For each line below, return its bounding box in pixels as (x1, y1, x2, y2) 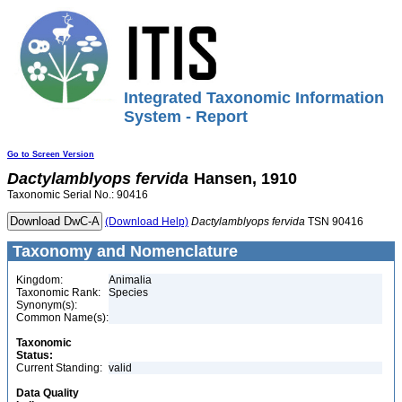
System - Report (124, 108, 248, 126)
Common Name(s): (16, 311, 109, 324)
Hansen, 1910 (194, 170, 297, 188)
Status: (16, 349, 53, 362)
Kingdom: (16, 274, 63, 286)
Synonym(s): (16, 299, 77, 311)
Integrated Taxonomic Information (124, 89, 384, 107)
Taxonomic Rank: (16, 286, 100, 299)
